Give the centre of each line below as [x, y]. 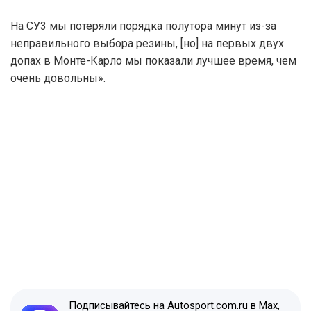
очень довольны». [58, 78]
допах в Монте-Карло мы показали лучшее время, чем [153, 60]
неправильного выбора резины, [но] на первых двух [147, 43]
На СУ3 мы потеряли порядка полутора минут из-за [143, 26]
